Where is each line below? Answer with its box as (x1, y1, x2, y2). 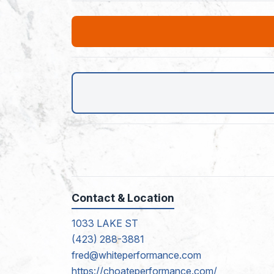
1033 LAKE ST (72, 217, 138, 229)
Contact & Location (72, 191, 174, 204)
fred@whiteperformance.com (72, 248, 201, 261)
